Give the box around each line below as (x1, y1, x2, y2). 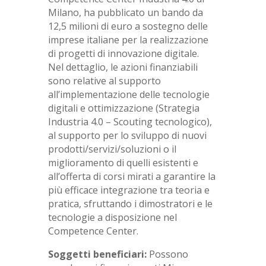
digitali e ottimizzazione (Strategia (47, 102, 199, 115)
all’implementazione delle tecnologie (47, 88, 210, 102)
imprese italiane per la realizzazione (47, 33, 208, 47)
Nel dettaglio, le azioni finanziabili (47, 61, 198, 74)
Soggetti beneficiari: (47, 248, 149, 261)
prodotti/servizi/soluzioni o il (47, 142, 176, 156)
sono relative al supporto (47, 74, 161, 88)
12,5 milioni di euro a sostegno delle (47, 20, 208, 33)
